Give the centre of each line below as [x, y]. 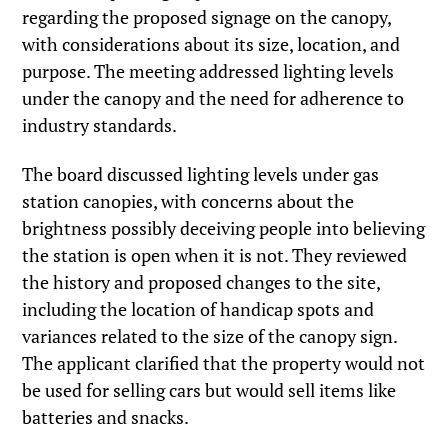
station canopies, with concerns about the [188, 200]
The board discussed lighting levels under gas [201, 173]
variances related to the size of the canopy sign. [210, 335]
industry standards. [100, 125]
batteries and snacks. [106, 416]
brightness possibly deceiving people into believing [224, 227]
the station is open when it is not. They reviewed [215, 254]
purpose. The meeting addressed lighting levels [208, 71]
